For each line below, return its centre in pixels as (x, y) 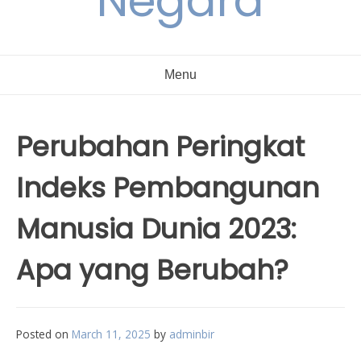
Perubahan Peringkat (160, 147)
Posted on (44, 334)
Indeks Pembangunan (168, 188)
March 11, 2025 (111, 334)
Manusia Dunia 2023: (156, 229)
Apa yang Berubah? (152, 270)
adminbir (192, 334)
